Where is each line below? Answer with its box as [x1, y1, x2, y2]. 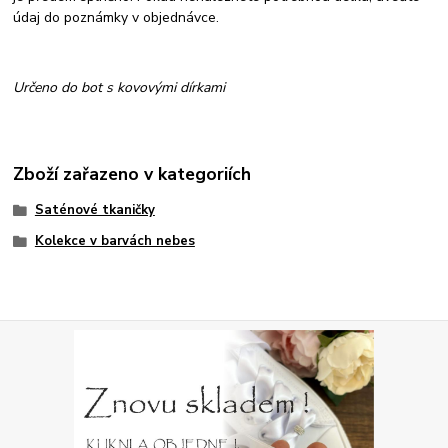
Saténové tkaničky [34, 200, 155, 219]
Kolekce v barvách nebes [34, 232, 195, 251]
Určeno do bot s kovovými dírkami [13, 77, 226, 97]
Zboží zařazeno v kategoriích [13, 162, 252, 187]
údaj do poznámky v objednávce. [13, 7, 224, 27]
